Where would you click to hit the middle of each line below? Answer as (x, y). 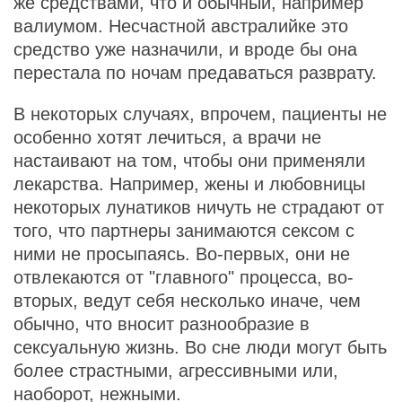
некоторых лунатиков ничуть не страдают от (199, 207)
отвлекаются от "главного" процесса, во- (184, 277)
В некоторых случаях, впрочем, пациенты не (200, 114)
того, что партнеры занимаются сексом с (184, 231)
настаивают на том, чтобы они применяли (189, 161)
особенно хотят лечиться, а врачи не (167, 137)
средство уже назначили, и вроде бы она (185, 49)
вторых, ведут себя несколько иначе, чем (187, 301)
